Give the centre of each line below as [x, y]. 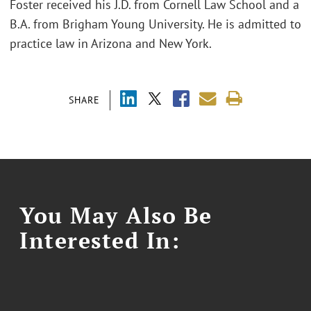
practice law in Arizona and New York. [111, 44]
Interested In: [100, 240]
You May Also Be [116, 215]
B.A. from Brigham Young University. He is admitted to [155, 24]
